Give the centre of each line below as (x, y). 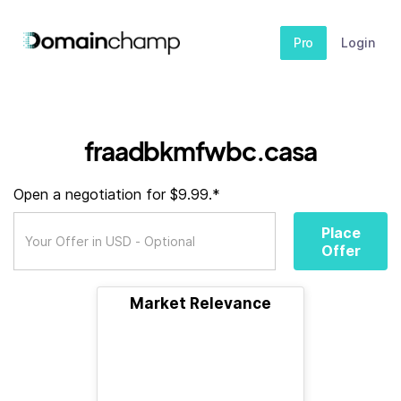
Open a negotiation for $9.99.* (117, 194)
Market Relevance (200, 303)
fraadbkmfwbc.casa (200, 151)
